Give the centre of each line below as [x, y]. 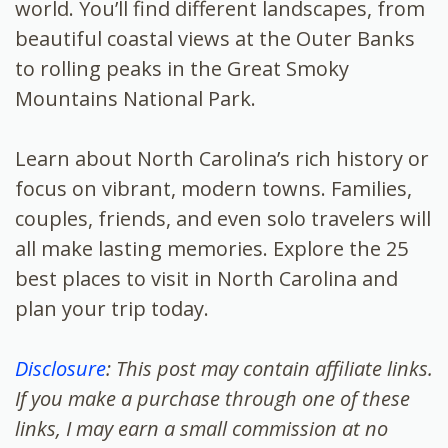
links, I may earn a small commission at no [201, 428]
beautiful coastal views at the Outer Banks [215, 38]
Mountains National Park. [135, 98]
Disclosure [60, 368]
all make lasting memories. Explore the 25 [211, 248]
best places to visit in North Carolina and [206, 278]
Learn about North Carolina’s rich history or [222, 158]
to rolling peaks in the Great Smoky [182, 68]
